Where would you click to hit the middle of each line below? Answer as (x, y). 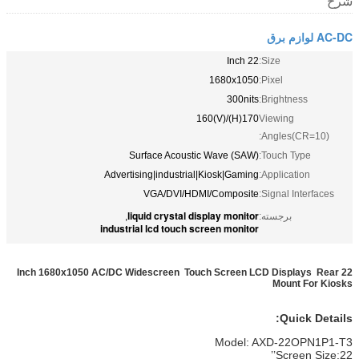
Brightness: (284, 99)
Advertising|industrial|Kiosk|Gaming (182, 174)
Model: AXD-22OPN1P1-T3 (284, 342)
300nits (243, 99)
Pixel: (272, 80)
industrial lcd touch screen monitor (179, 228)
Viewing (276, 118)
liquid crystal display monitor (193, 215)
